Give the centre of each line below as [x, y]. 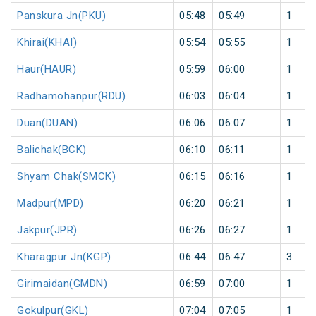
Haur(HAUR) [47, 69]
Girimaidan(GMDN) [62, 284]
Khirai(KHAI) [47, 43]
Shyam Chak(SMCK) [66, 177]
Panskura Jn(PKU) [61, 16]
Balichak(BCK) [52, 150]
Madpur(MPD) [50, 203]
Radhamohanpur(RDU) [71, 96]
